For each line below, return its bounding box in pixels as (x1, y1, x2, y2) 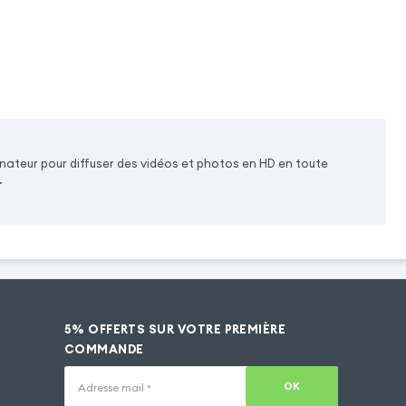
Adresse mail (77, 381, 147, 395)
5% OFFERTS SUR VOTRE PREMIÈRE (63, 321, 286, 337)
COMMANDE (63, 341, 144, 357)
